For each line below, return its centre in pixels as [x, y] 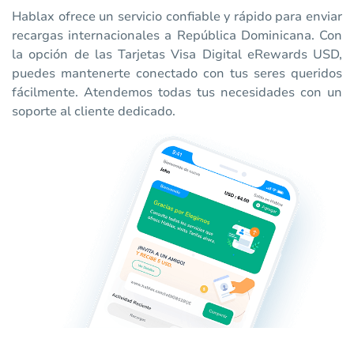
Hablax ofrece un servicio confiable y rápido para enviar [177, 17]
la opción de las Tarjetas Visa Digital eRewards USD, [177, 55]
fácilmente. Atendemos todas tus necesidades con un [177, 93]
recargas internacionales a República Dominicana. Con [177, 36]
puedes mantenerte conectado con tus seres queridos [177, 74]
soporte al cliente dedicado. [94, 112]
